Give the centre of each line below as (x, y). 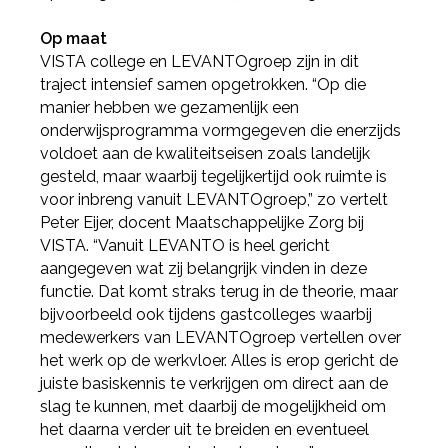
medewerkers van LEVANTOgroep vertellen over (221, 338)
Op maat (74, 39)
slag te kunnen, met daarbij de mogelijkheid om (213, 407)
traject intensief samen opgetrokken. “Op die (203, 85)
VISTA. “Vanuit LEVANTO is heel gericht (185, 246)
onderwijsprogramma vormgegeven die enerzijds (221, 131)
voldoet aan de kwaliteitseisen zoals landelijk (205, 154)
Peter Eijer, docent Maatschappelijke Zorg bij (202, 223)
